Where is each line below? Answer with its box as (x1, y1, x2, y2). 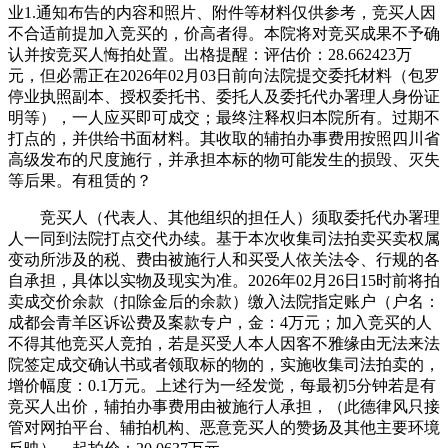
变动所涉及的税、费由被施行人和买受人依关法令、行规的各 (8, 251, 440, 269)
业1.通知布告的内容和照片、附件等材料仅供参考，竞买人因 (8, 4, 436, 22)
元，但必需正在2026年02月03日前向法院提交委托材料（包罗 (8, 67, 440, 85)
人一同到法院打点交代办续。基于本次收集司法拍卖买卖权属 (8, 230, 440, 248)
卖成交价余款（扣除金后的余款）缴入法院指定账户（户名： (8, 293, 440, 311)
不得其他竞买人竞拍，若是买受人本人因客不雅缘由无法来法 (8, 335, 440, 353)
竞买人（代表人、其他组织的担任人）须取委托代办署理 (8, 209, 440, 227)
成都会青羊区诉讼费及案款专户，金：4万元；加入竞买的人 (8, 314, 432, 332)
